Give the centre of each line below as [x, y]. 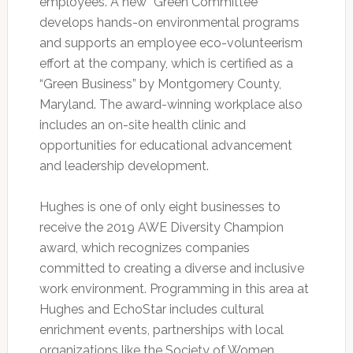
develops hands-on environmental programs [169, 22]
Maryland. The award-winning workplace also [171, 104]
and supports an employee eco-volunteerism [171, 43]
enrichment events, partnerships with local [161, 329]
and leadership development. [124, 165]
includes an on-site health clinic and [142, 124]
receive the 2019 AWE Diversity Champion [161, 227]
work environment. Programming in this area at [174, 288]
